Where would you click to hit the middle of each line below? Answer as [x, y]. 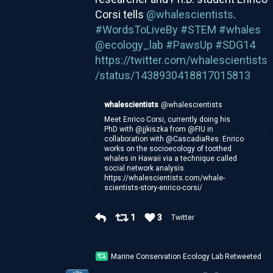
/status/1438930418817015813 [172, 75]
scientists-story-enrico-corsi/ [154, 187]
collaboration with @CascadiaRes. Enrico [174, 139]
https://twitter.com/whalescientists [181, 60]
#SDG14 [235, 44]
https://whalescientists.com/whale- [165, 178]
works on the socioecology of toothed [168, 148]
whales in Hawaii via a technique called [171, 158]
